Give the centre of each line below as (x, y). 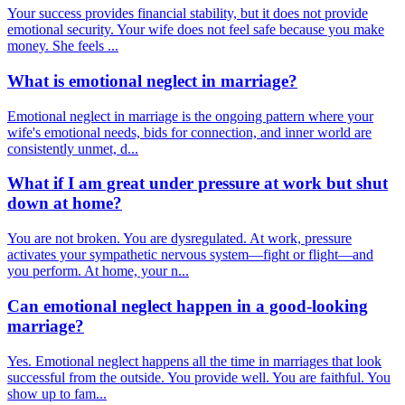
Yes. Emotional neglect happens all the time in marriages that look (194, 361)
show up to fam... (57, 393)
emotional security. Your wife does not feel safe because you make (196, 30)
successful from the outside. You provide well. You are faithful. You (199, 377)
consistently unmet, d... (73, 148)
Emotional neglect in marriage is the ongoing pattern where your (190, 116)
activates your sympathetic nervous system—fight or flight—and (190, 255)
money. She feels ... (63, 46)
